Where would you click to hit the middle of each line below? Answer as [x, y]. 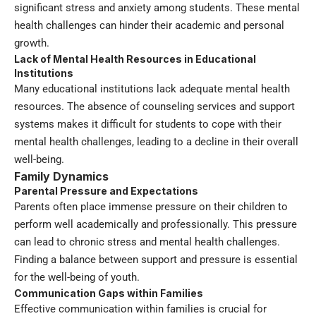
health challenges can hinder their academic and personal [149, 26]
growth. [32, 43]
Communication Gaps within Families [109, 293]
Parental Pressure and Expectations [106, 191]
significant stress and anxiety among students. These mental [157, 8]
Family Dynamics [61, 177]
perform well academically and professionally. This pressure [156, 225]
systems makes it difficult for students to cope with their [148, 124]
